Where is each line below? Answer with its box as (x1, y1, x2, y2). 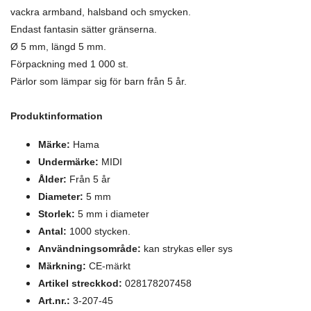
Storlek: (38, 208, 75, 219)
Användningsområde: (38, 243, 141, 254)
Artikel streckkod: (38, 278, 122, 289)
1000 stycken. (67, 226, 131, 237)
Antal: (38, 226, 67, 237)
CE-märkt (86, 260, 131, 271)
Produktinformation (10, 110, 103, 121)
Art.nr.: (38, 295, 70, 306)
